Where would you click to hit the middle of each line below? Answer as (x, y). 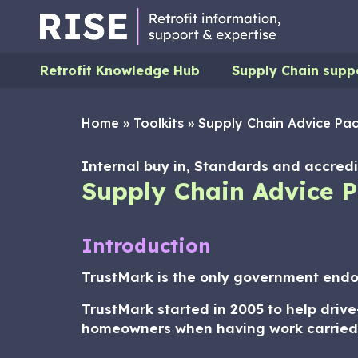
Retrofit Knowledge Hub (120, 70)
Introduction (146, 245)
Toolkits (159, 123)
